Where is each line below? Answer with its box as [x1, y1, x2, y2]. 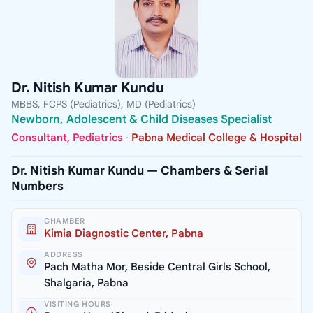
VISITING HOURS [44, 298, 111, 309]
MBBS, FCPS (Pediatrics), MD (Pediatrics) [11, 98, 196, 111]
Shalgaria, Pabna [44, 276, 129, 289]
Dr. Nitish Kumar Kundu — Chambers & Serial [11, 163, 268, 178]
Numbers [11, 178, 64, 194]
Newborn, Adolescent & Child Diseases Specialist [11, 112, 272, 127]
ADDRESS [44, 249, 83, 259]
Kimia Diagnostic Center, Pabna [44, 226, 203, 240]
